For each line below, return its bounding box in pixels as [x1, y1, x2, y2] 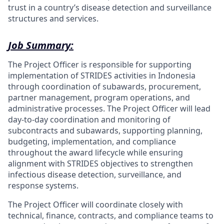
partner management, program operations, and [8, 92, 190, 103]
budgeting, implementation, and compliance [8, 136, 176, 147]
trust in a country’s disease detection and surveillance [8, 2, 211, 13]
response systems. [8, 180, 78, 191]
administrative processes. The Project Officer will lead [8, 103, 210, 114]
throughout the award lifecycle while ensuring [8, 147, 183, 158]
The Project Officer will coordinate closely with [8, 199, 183, 210]
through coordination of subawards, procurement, [8, 81, 201, 92]
